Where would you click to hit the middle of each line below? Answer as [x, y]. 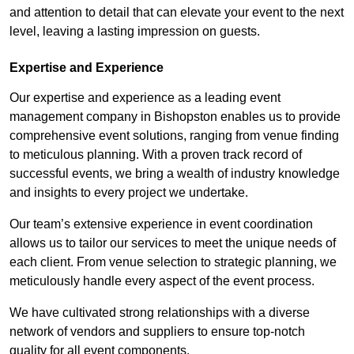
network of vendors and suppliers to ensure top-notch [157, 331]
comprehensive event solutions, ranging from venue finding [174, 135]
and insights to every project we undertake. [129, 192]
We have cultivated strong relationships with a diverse [160, 312]
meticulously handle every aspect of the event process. [162, 281]
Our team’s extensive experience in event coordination [161, 224]
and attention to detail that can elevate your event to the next [177, 12]
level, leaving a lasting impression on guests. [135, 31]
